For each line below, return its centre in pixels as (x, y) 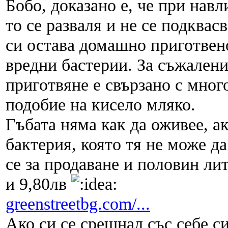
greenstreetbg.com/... (78, 204)
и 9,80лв (38, 184)
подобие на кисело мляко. (101, 105)
